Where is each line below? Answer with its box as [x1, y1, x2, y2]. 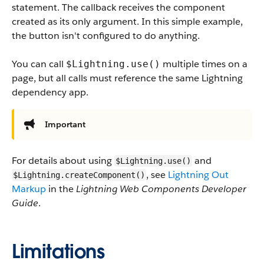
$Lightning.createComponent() [13, 170, 145, 180]
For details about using [12, 154, 114, 167]
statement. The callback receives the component [12, 1, 225, 14]
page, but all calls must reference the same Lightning [12, 72, 243, 84]
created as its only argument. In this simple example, [12, 15, 243, 28]
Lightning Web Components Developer [76, 183, 246, 195]
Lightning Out [168, 169, 229, 181]
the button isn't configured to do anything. [12, 29, 200, 42]
